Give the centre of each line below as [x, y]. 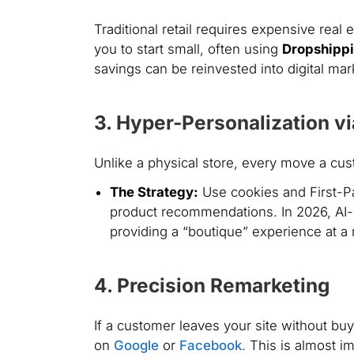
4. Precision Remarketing [211, 285]
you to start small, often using [188, 49]
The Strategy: [154, 192]
